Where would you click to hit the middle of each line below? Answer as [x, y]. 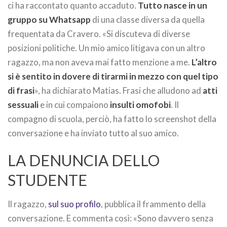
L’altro [204, 62]
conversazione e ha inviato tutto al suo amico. [93, 133]
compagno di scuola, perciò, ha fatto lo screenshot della [112, 119]
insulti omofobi [140, 105]
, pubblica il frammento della [153, 204]
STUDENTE [47, 180]
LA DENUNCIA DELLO [84, 160]
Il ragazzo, [28, 204]
